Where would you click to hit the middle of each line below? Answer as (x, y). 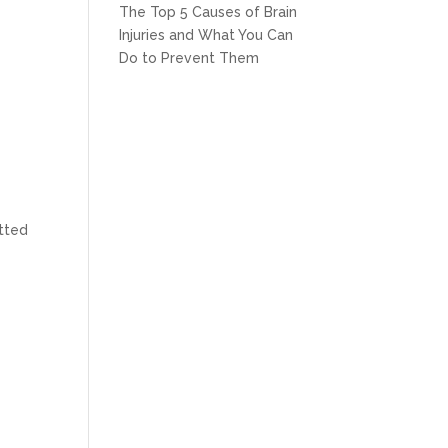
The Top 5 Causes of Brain (208, 12)
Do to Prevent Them (189, 58)
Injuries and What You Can (206, 35)
